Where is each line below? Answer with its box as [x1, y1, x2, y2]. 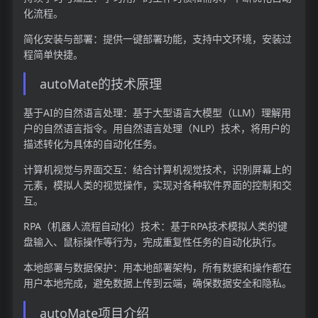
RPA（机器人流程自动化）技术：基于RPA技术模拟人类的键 [23, 219, 287, 234]
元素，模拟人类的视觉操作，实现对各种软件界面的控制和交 [23, 178, 292, 192]
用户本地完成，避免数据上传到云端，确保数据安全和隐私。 [23, 276, 292, 290]
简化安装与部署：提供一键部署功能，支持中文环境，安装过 [23, 31, 292, 45]
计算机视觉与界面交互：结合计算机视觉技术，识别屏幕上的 [23, 163, 292, 177]
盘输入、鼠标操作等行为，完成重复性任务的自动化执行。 [23, 235, 282, 249]
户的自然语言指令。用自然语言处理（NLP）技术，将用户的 [23, 121, 290, 136]
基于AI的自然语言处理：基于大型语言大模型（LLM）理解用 [23, 106, 291, 120]
